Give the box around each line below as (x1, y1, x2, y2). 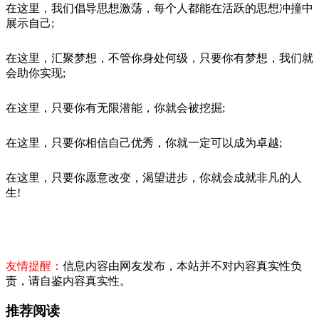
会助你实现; (6, 66, 66, 79)
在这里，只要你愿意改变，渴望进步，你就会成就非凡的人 (6, 171, 302, 184)
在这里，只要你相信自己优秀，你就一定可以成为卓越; (6, 136, 282, 149)
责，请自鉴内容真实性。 (6, 274, 131, 287)
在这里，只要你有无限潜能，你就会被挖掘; (6, 101, 225, 114)
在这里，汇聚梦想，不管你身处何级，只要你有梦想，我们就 (6, 51, 313, 64)
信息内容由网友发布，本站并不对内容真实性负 (63, 259, 302, 272)
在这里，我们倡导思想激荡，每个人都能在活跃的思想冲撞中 (6, 1, 313, 14)
